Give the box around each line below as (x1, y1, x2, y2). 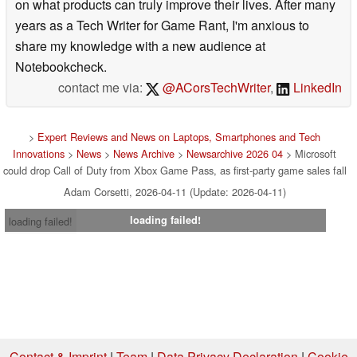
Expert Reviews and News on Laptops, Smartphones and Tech (37, 129, 320, 144)
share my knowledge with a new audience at (15, 37, 265, 55)
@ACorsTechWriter (159, 78, 271, 96)
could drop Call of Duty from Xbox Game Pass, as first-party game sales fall (2, 163, 347, 178)
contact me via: (57, 78, 146, 96)
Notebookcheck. (15, 57, 107, 76)
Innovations (13, 146, 65, 161)
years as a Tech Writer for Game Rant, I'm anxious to (15, 16, 309, 34)
